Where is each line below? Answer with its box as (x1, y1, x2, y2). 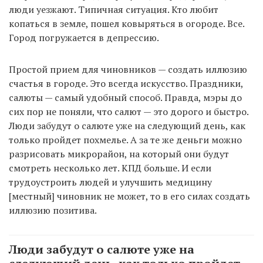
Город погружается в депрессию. (9, 31, 159, 44)
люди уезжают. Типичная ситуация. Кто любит (9, 2, 218, 16)
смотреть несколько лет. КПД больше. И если (9, 161, 211, 174)
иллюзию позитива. (9, 203, 97, 217)
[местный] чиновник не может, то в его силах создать (9, 189, 250, 203)
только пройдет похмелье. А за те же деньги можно (9, 133, 242, 146)
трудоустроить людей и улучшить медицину (9, 175, 212, 188)
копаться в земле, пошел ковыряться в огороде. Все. (9, 16, 244, 30)
